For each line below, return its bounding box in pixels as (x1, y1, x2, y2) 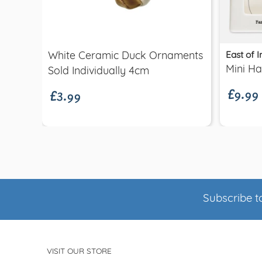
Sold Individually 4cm (48, 66, 149, 77)
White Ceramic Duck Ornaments (48, 51, 203, 61)
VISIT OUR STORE (47, 247, 112, 256)
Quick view (104, 16, 149, 26)
